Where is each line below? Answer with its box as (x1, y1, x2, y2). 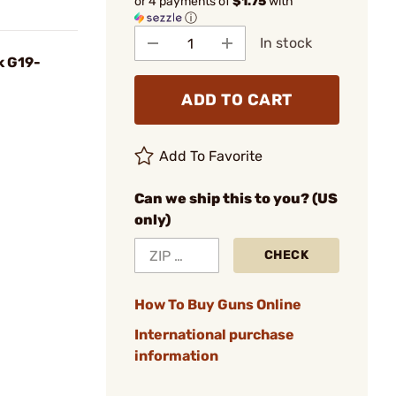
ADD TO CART (181, 90, 293, 110)
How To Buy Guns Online (134, 296, 301, 313)
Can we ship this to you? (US (134, 190, 338, 207)
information (134, 347, 218, 364)
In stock (260, 34, 312, 51)
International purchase (134, 326, 294, 343)
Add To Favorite (159, 148, 263, 164)
